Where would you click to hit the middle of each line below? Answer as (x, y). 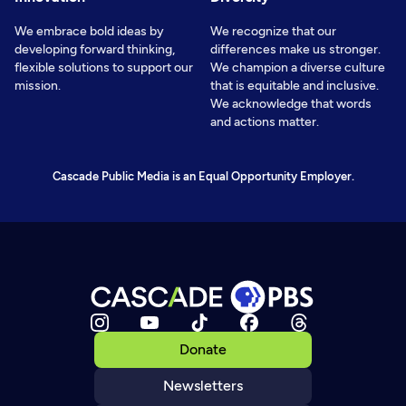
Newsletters (203, 385)
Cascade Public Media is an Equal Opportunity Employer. (203, 176)
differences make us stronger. (295, 49)
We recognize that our (273, 31)
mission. (38, 85)
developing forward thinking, (95, 49)
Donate (203, 349)
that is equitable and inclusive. (295, 85)
